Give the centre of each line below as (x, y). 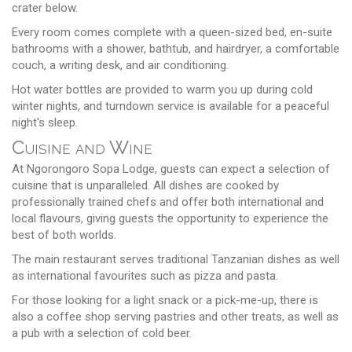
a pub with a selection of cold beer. (102, 333)
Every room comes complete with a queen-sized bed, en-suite (172, 32)
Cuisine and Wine (82, 147)
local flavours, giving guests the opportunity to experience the (170, 218)
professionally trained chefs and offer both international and (168, 202)
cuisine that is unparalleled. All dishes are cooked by (145, 185)
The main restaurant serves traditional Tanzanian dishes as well (176, 259)
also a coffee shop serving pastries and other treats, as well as (175, 316)
